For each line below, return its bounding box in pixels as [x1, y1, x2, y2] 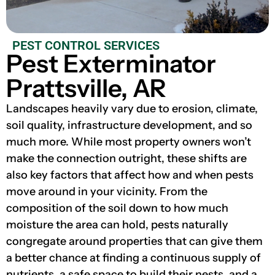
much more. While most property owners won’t [6, 134, 251, 149]
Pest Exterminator [6, 48, 216, 79]
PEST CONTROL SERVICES [12, 37, 160, 53]
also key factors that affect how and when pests [6, 168, 254, 182]
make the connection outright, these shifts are [6, 151, 247, 165]
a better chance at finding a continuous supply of [6, 250, 261, 265]
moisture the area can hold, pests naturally [6, 217, 228, 231]
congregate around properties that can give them [6, 234, 263, 248]
